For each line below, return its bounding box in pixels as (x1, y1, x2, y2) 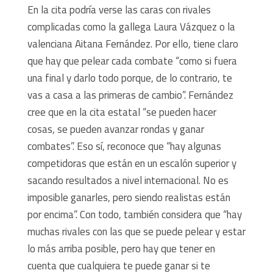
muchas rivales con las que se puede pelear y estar (27, 223, 246, 239)
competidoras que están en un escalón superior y (27, 155, 236, 171)
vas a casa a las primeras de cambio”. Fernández (27, 87, 233, 103)
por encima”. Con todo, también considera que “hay (27, 206, 242, 222)
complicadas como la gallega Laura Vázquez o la (27, 18, 235, 35)
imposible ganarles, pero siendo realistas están (27, 189, 230, 205)
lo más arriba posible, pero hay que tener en (27, 240, 215, 257)
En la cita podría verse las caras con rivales (27, 1, 211, 18)
